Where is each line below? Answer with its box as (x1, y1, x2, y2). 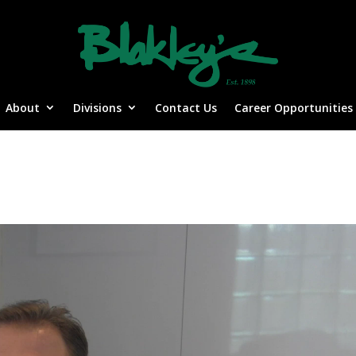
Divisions (72, 99, 122, 115)
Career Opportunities (234, 99, 353, 115)
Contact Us (154, 99, 217, 115)
